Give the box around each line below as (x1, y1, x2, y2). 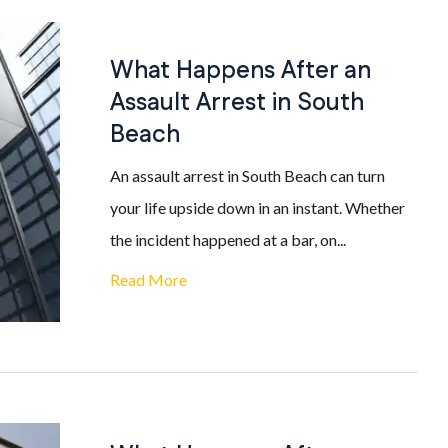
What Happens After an (110, 54, 371, 88)
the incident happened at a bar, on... (110, 230, 346, 249)
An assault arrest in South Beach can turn (110, 166, 385, 185)
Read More (110, 270, 187, 289)
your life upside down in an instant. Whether (110, 198, 405, 217)
